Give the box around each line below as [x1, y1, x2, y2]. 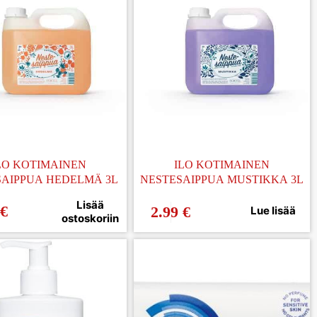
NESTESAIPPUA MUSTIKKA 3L [140, 173, 304, 185]
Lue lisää [250, 204, 296, 218]
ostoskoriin [61, 211, 119, 225]
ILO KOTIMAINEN [174, 158, 270, 171]
